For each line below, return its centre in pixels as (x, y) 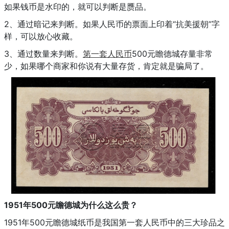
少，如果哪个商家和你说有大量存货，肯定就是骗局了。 (108, 66)
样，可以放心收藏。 (43, 36)
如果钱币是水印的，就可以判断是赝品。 (80, 6)
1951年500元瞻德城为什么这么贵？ (73, 205)
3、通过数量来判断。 (43, 53)
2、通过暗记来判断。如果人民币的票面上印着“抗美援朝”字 (112, 24)
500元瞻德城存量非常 (172, 53)
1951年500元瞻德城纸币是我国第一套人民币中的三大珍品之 (114, 222)
